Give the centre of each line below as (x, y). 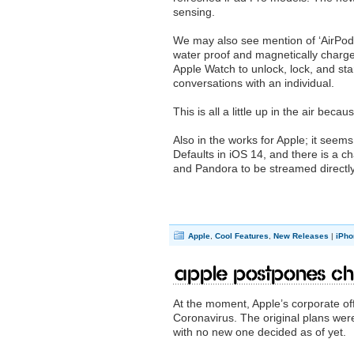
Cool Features (242, 236)
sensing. (194, 12)
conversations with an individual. (254, 83)
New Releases (301, 236)
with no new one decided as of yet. (260, 332)
